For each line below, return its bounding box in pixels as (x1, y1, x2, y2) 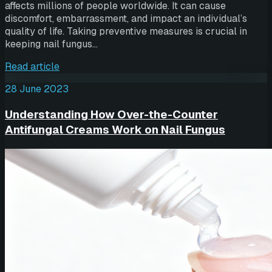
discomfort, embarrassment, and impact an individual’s (5, 12, 247, 25)
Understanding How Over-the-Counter (5, 106, 218, 122)
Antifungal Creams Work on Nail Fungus (5, 121, 225, 137)
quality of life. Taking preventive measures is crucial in (5, 25, 247, 38)
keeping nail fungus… (5, 38, 98, 51)
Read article (5, 60, 59, 73)
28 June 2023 (5, 83, 69, 96)
